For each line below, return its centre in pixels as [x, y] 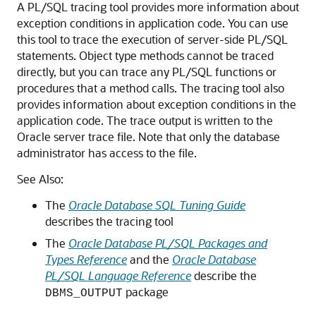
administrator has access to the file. [107, 153]
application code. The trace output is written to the [145, 120]
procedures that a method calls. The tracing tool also [151, 88]
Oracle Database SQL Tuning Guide [157, 205]
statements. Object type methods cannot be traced [145, 55]
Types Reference [86, 259]
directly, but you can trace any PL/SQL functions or [147, 72]
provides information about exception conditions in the [157, 104]
